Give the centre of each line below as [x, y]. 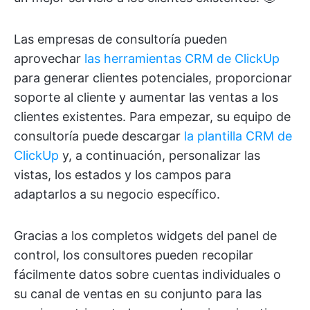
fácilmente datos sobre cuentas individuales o [147, 275]
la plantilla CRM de [238, 136]
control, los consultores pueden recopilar [134, 255]
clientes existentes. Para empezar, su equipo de [152, 117]
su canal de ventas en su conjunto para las [138, 294]
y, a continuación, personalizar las [159, 156]
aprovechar [49, 59]
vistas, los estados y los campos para [122, 175]
